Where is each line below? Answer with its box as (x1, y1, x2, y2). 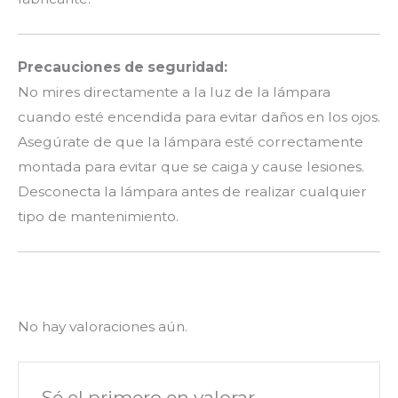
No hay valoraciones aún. (18, 317, 187, 335)
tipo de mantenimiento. (18, 208, 179, 226)
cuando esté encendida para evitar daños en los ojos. (18, 108, 380, 126)
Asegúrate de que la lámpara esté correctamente (18, 133, 363, 151)
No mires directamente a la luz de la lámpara (18, 84, 330, 101)
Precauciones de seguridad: (18, 59, 227, 76)
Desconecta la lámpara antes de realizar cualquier (18, 183, 367, 201)
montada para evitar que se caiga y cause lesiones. (18, 158, 364, 176)
